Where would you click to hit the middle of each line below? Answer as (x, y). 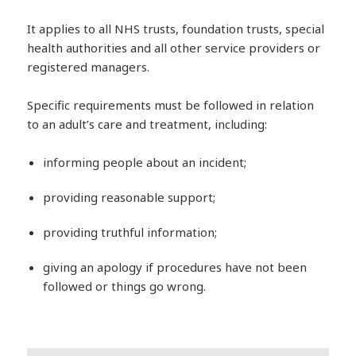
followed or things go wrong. (125, 286)
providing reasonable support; (130, 197)
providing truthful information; (130, 232)
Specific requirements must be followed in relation (171, 104)
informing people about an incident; (145, 162)
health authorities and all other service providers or (174, 47)
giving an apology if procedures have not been (175, 267)
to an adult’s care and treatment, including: (147, 124)
